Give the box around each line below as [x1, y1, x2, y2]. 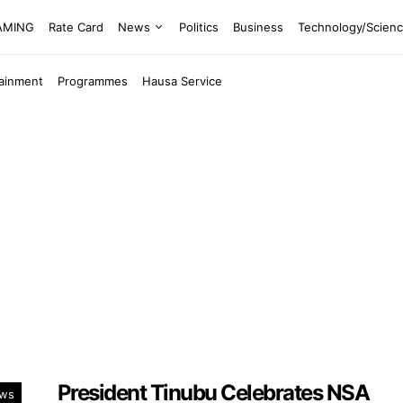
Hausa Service [142, 73, 223, 88]
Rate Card [49, 19, 104, 34]
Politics [179, 19, 219, 34]
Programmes [58, 73, 129, 88]
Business [233, 19, 284, 34]
